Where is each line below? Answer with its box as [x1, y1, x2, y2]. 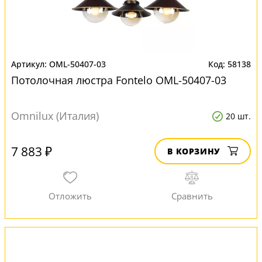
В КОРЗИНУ [167, 146, 220, 157]
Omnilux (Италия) [11, 109, 99, 123]
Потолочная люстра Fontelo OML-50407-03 [11, 73, 226, 87]
